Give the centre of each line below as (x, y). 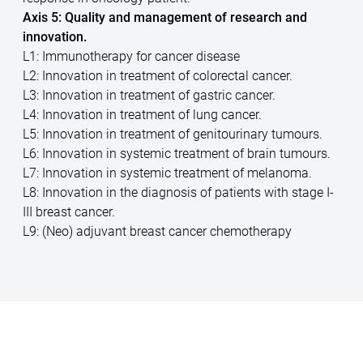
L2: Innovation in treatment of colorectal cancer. (158, 75)
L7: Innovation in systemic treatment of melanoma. (168, 173)
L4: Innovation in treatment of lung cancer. (143, 114)
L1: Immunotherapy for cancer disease (132, 56)
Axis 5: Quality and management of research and (165, 17)
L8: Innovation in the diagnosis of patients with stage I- (179, 192)
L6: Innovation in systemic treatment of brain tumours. (177, 153)
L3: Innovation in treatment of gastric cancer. (149, 95)
